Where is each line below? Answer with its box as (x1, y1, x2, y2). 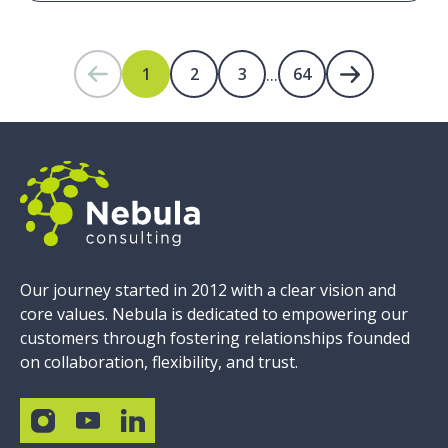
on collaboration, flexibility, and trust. (20, 351, 298, 374)
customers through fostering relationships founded (20, 327, 410, 350)
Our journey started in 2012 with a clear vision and (20, 279, 396, 302)
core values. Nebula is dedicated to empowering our (20, 303, 408, 326)
